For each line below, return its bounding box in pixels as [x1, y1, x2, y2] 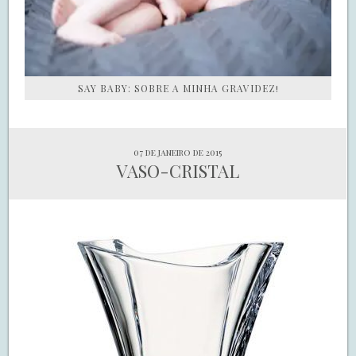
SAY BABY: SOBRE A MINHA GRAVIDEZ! [77, 82, 279, 95]
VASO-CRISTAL [116, 159, 239, 184]
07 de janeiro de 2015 [133, 146, 222, 159]
